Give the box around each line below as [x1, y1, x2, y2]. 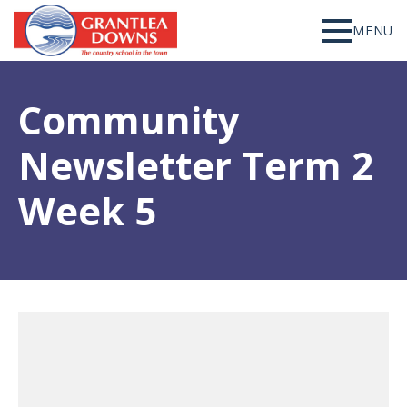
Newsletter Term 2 [18, 139, 373, 192]
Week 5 [18, 184, 156, 237]
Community [18, 94, 240, 146]
